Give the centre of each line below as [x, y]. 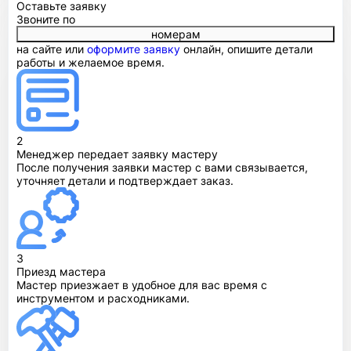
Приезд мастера [61, 271]
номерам [175, 34]
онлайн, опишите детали [246, 49]
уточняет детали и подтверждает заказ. [125, 180]
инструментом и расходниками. [103, 298]
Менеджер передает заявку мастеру [117, 154]
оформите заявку [134, 49]
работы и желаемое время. [90, 62]
